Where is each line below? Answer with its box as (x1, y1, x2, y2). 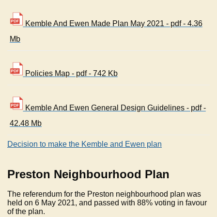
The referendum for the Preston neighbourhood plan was (7, 190, 201, 199)
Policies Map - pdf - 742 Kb (23, 69, 118, 78)
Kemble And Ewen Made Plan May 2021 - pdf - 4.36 (23, 19, 202, 28)
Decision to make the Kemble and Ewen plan (7, 140, 162, 149)
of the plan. (7, 207, 49, 216)
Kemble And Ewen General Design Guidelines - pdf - (23, 104, 206, 112)
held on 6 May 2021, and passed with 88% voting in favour (7, 199, 207, 207)
